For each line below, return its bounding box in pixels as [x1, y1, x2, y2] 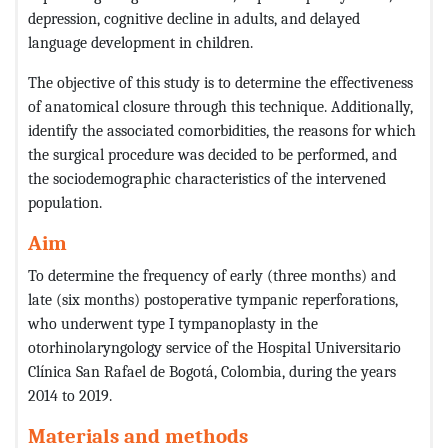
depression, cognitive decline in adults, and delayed [28, 8, 360, 28]
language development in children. [28, 32, 253, 52]
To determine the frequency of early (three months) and [28, 265, 396, 285]
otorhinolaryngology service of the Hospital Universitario [28, 337, 401, 357]
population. [28, 192, 102, 212]
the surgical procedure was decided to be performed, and [28, 144, 397, 164]
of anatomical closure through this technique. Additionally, [28, 96, 413, 116]
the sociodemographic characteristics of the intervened [28, 168, 386, 188]
